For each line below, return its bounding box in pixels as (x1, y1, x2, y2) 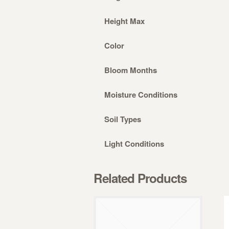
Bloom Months (104, 64, 157, 76)
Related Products (94, 169, 187, 187)
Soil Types (104, 113, 141, 125)
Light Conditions (104, 138, 164, 149)
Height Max (104, 15, 145, 27)
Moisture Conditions (104, 88, 177, 100)
